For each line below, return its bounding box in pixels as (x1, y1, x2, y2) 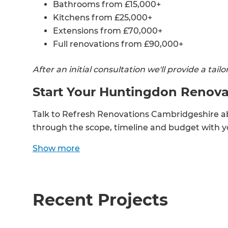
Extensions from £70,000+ (53, 26, 162, 36)
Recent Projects (33, 190, 168, 210)
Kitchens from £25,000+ (53, 13, 152, 23)
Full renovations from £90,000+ (53, 39, 183, 49)
